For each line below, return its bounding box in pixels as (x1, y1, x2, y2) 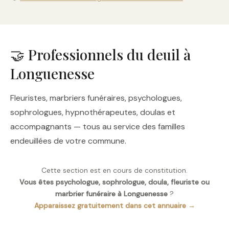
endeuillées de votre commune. (10, 135, 126, 146)
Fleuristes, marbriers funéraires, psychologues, (10, 93, 182, 103)
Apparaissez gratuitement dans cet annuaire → (34, 201, 195, 210)
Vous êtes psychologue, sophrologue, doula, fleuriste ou (19, 177, 210, 187)
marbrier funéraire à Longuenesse (55, 189, 168, 198)
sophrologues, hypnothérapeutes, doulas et (10, 107, 175, 118)
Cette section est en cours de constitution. (41, 166, 188, 175)
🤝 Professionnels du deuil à (10, 45, 191, 64)
